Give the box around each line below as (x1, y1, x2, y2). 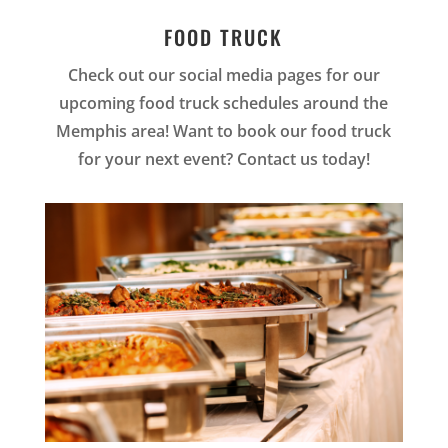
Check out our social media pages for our (67, 64, 380, 87)
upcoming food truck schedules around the (59, 92, 389, 115)
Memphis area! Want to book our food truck (56, 120, 392, 143)
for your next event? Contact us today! (77, 148, 370, 171)
